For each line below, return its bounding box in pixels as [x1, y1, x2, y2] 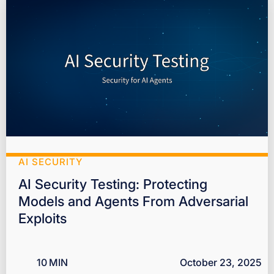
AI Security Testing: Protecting [18, 176, 207, 193]
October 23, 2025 [180, 256, 262, 269]
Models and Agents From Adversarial [18, 193, 248, 210]
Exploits [18, 210, 67, 227]
